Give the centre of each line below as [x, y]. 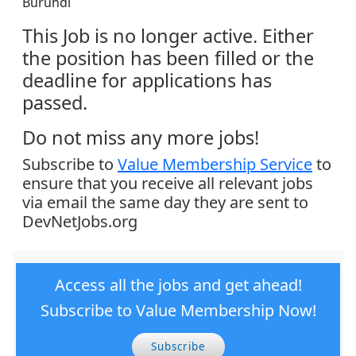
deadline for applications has [147, 81]
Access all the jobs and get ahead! [178, 285]
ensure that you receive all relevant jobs [168, 184]
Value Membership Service [215, 164]
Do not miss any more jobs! [141, 138]
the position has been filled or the [168, 58]
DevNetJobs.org [80, 222]
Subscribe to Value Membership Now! [178, 311]
